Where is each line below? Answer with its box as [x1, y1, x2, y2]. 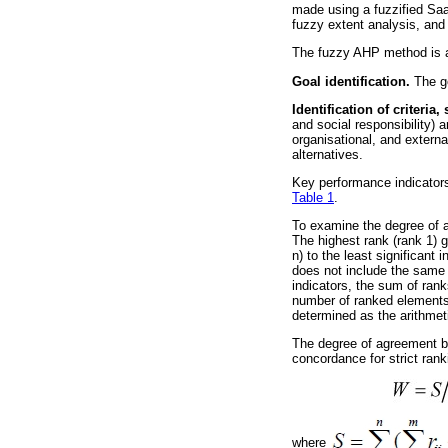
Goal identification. [292, 73, 410, 89]
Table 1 [292, 189, 334, 205]
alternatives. [292, 146, 363, 162]
